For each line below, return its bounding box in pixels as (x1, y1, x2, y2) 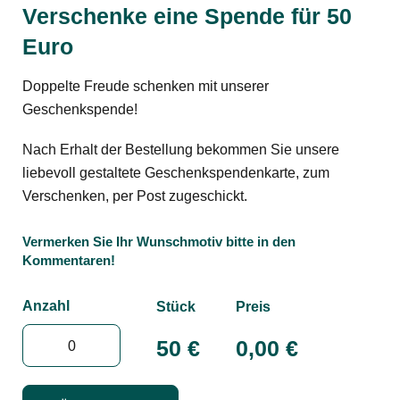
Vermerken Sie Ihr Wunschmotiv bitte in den (22, 233, 296, 249)
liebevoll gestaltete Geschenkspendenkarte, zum (22, 164, 329, 180)
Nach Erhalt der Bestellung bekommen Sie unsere (22, 141, 339, 157)
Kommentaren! (22, 252, 115, 268)
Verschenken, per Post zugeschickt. (22, 187, 247, 204)
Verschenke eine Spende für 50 (22, 4, 352, 29)
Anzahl (22, 298, 70, 314)
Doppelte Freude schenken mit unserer (22, 78, 269, 94)
